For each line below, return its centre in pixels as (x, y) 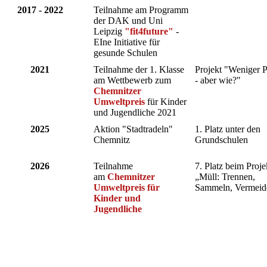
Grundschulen (221, 140)
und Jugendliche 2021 (135, 113)
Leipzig (109, 32)
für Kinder (166, 102)
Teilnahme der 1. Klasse (139, 70)
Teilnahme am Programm (141, 10)
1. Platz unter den (228, 129)
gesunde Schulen (125, 53)
